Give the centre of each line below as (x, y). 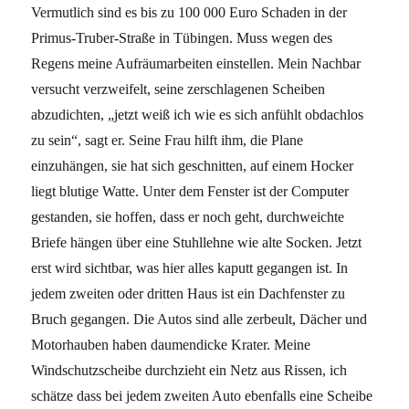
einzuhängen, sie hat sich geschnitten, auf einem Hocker (193, 166)
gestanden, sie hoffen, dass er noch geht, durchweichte (188, 217)
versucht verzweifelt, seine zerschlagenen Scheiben (178, 89)
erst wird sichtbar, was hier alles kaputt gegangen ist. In (190, 268)
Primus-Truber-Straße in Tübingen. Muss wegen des (182, 38)
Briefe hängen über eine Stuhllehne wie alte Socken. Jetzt (197, 242)
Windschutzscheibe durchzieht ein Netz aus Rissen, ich (189, 370)
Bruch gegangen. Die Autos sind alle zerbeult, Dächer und (199, 319)
